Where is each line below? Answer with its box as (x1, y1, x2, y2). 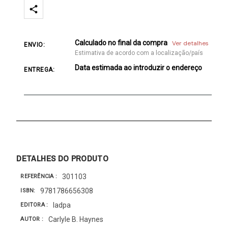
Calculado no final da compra (75, 38, 169, 47)
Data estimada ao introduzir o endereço (75, 63, 203, 72)
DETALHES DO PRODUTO (16, 152, 109, 164)
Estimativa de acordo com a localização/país (75, 49, 204, 56)
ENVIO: (24, 41, 45, 48)
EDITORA (20, 202, 47, 209)
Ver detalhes (172, 39, 209, 47)
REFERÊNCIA (20, 173, 55, 180)
